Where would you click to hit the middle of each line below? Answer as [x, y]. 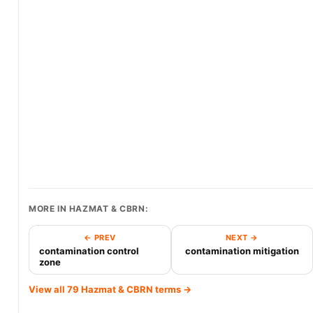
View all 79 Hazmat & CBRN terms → [110, 289]
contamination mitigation [242, 251]
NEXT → [242, 238]
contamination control [89, 251]
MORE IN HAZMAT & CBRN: [89, 209]
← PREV [100, 238]
